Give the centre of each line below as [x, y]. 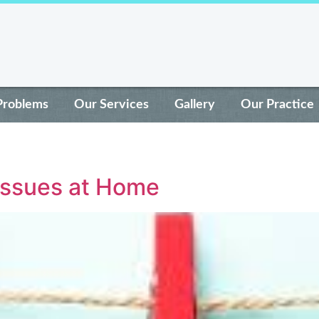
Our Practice [277, 105]
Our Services [111, 105]
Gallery [195, 105]
